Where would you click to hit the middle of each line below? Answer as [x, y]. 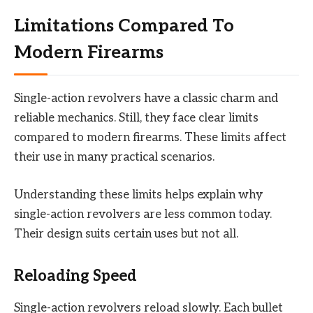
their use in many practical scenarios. [114, 158]
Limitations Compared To [124, 27]
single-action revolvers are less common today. [143, 215]
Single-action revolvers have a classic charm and [146, 99]
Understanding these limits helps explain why [138, 195]
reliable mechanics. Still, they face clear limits [136, 118]
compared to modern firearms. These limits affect [150, 138]
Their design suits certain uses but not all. [126, 234]
